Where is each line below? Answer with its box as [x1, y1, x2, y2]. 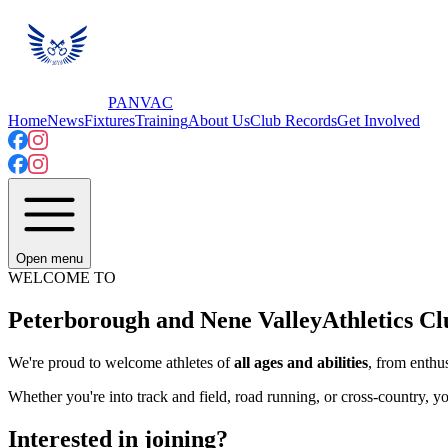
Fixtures [84, 112, 135, 129]
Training [135, 112, 188, 129]
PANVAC [108, 94, 173, 111]
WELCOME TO [8, 269, 116, 286]
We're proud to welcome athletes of [8, 353, 234, 371]
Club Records [250, 112, 337, 129]
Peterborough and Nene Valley [8, 306, 322, 333]
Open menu [16, 251, 83, 266]
